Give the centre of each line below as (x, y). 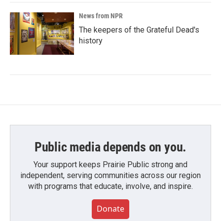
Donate (110, 209)
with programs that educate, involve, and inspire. (110, 186)
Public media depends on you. (110, 147)
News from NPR (101, 16)
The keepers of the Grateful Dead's (139, 30)
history (91, 41)
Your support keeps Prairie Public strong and (110, 165)
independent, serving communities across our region (110, 176)
